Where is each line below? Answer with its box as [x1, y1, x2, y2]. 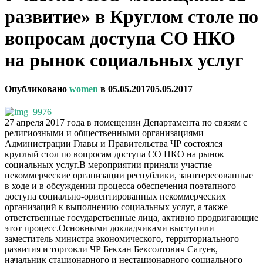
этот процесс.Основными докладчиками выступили [5, 223, 214, 234]
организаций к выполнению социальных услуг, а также [5, 202, 228, 213]
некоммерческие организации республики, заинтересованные [5, 170, 253, 181]
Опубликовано [5, 83, 69, 94]
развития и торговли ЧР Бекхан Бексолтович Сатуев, [5, 244, 218, 255]
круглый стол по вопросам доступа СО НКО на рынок [5, 149, 224, 160]
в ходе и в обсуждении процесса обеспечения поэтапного [5, 181, 236, 191]
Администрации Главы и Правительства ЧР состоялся [5, 139, 222, 149]
